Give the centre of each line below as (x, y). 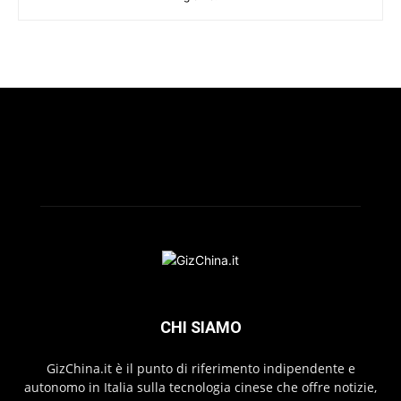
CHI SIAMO (200, 327)
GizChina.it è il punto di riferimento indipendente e (200, 368)
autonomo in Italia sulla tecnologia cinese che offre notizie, (200, 387)
